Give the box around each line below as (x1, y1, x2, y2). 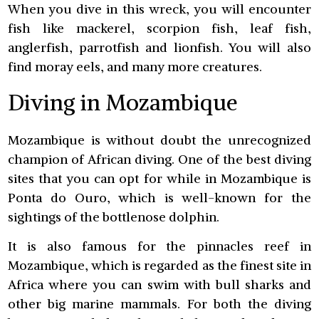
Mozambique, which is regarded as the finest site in (8, 257, 311, 274)
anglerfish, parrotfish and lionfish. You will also (8, 38, 311, 56)
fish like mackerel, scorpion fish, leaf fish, (8, 19, 311, 36)
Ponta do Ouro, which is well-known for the (8, 189, 311, 206)
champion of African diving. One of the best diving (8, 150, 311, 167)
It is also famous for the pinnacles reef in (8, 238, 311, 255)
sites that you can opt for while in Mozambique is (8, 169, 311, 187)
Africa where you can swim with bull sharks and (8, 276, 311, 293)
